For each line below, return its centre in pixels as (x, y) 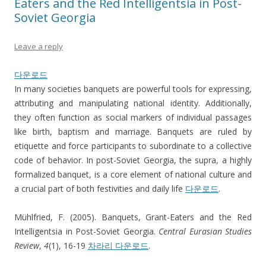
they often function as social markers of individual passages (133, 118)
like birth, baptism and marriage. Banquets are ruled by (133, 132)
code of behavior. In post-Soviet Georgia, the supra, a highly (133, 160)
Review (27, 246)
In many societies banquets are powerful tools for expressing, (133, 89)
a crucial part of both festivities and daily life (100, 189)
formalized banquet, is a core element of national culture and (133, 175)
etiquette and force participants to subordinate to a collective (133, 146)
